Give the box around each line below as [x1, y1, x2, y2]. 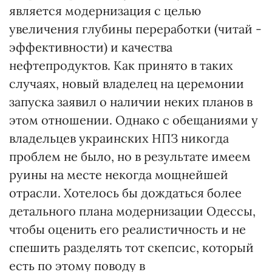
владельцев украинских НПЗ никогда [9, 131, 229, 146]
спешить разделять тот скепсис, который [9, 240, 254, 255]
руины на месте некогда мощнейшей [9, 167, 228, 182]
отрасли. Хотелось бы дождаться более [9, 185, 242, 200]
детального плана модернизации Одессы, [9, 203, 256, 219]
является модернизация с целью [9, 3, 201, 18]
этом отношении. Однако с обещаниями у [9, 112, 258, 127]
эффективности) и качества [9, 39, 172, 55]
